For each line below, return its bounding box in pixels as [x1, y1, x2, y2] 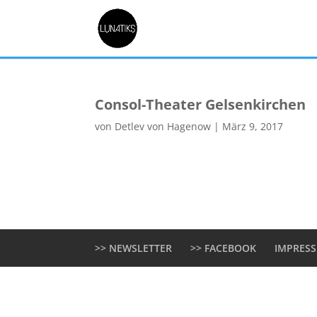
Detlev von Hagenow [115, 120, 212, 133]
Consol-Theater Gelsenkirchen [95, 95, 306, 114]
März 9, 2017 [222, 120, 284, 133]
